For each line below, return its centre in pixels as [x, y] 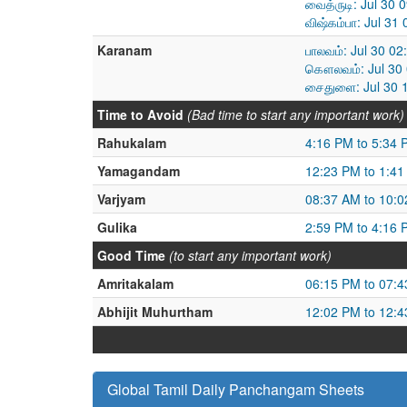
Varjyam [121, 199]
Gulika [117, 227]
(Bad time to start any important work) [296, 114]
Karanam [124, 50]
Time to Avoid [140, 114]
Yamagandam [139, 171]
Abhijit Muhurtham [155, 312]
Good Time [131, 255]
